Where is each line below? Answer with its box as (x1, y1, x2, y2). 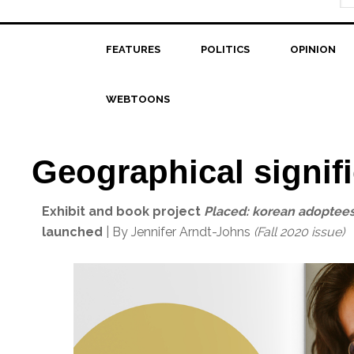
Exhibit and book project (42, 204, 201, 219)
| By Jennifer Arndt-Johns (103, 224, 254, 239)
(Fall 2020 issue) (254, 224, 345, 239)
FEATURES (105, 43, 160, 55)
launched (42, 224, 104, 239)
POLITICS (200, 43, 250, 55)
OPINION (289, 43, 336, 55)
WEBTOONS (105, 93, 170, 105)
